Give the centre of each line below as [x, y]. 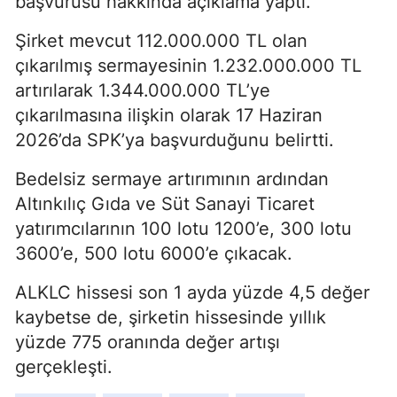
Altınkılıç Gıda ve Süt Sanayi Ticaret [165, 204]
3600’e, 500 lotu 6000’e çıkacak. [154, 254]
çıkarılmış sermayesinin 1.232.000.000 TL [188, 66]
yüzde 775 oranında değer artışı [148, 343]
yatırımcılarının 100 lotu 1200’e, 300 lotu [183, 229]
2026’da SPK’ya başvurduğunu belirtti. [175, 140]
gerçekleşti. [64, 367]
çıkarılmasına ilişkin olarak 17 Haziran [169, 116]
